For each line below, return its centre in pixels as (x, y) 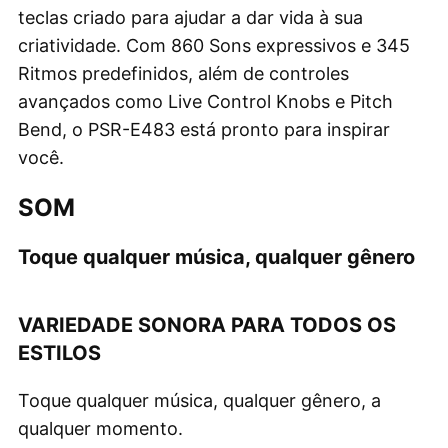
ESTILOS (59, 352)
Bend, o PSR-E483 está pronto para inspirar (204, 129)
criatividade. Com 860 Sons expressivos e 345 (214, 45)
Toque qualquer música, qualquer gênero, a (199, 400)
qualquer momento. (100, 428)
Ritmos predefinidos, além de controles (183, 73)
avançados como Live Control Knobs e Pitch (205, 101)
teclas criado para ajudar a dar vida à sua (190, 17)
